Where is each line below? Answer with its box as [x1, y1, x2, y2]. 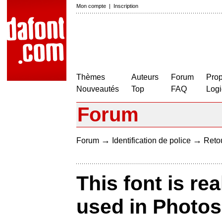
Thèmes [76, 73, 105, 81]
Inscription [113, 3, 138, 9]
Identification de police [112, 136, 191, 145]
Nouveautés [76, 85, 119, 93]
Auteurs [131, 73, 159, 81]
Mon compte [76, 3, 106, 9]
